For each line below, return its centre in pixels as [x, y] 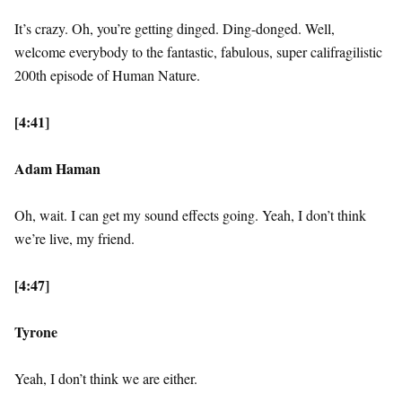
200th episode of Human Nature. [107, 75]
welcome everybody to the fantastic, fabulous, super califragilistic [198, 52]
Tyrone [36, 332]
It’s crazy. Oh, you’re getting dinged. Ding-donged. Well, [175, 29]
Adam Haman [57, 169]
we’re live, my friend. [74, 239]
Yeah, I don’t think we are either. [106, 379]
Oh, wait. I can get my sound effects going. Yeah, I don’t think [190, 215]
